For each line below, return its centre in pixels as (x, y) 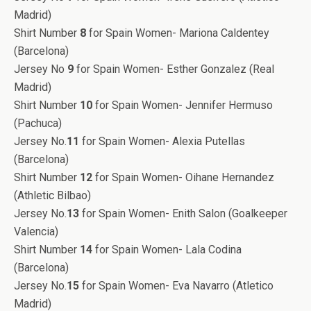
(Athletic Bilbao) (52, 195)
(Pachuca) (38, 123)
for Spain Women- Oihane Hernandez (183, 177)
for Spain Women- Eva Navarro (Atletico (176, 286)
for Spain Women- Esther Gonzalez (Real (174, 69)
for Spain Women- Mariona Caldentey (178, 33)
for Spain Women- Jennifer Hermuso (183, 105)
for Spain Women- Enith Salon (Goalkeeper (183, 213)
